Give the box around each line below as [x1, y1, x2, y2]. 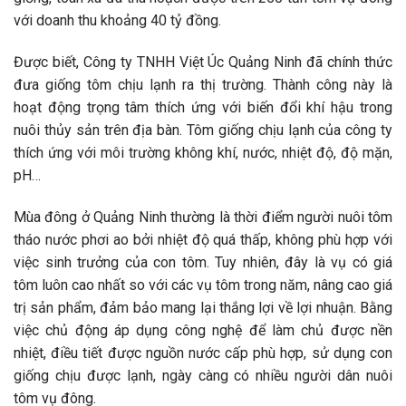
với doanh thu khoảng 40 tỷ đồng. [14, 12, 221, 30]
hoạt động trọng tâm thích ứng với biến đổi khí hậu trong [14, 99, 392, 117]
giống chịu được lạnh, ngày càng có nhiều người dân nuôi [14, 366, 392, 384]
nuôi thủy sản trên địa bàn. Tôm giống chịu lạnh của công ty [14, 121, 392, 140]
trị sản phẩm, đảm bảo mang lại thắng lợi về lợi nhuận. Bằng [14, 298, 392, 316]
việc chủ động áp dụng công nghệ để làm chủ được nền [14, 321, 392, 339]
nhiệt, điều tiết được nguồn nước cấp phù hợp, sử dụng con [14, 343, 392, 362]
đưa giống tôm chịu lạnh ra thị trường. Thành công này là [14, 76, 392, 94]
